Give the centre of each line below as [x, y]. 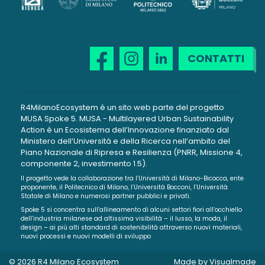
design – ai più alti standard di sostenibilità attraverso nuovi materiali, [131, 228]
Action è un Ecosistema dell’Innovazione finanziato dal [125, 130]
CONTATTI [216, 59]
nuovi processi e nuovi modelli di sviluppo [86, 237]
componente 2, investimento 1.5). [84, 164]
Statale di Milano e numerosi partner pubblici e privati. [106, 196]
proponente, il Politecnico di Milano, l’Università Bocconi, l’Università [124, 188]
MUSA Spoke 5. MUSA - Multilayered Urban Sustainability [127, 119]
